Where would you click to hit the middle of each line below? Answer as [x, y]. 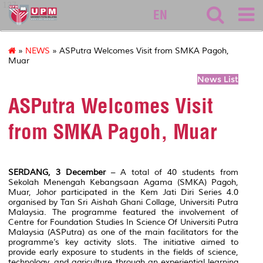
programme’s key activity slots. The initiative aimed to [123, 242]
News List [218, 80]
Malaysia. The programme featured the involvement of [123, 212]
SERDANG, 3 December [57, 172]
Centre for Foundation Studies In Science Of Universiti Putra [123, 222]
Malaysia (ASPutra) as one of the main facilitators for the [123, 232]
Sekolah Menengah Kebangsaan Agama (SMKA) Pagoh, [123, 182]
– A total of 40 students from [172, 172]
